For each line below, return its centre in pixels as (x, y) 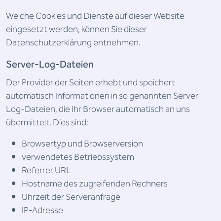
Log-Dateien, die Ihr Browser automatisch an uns (98, 109)
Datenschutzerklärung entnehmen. (73, 43)
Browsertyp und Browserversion (82, 144)
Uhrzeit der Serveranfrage (71, 197)
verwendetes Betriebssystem (78, 157)
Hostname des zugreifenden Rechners (95, 184)
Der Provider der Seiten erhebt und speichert (91, 83)
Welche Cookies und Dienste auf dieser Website (95, 16)
